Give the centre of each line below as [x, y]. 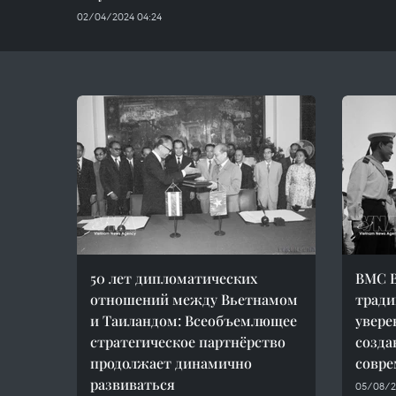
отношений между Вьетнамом [194, 299]
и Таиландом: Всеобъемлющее [194, 320]
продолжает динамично [171, 363]
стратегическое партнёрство [188, 342]
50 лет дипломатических [174, 278]
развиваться [133, 384]
